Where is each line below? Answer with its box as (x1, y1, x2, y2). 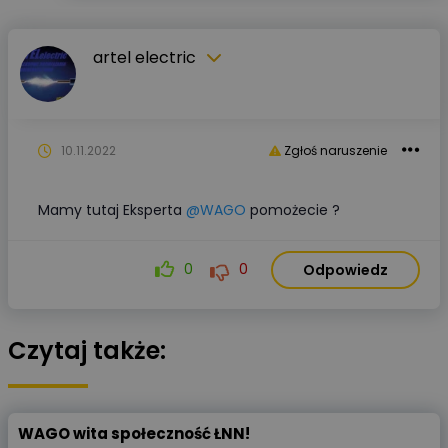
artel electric (93, 46, 196, 69)
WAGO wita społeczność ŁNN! (18, 423, 250, 444)
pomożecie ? (246, 200, 340, 220)
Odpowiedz (303, 260, 388, 280)
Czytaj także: (8, 334, 166, 367)
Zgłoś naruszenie (281, 142, 387, 159)
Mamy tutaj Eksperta (38, 200, 186, 220)
